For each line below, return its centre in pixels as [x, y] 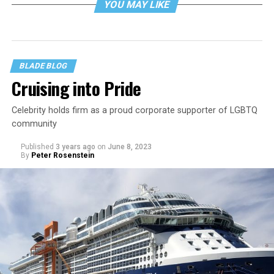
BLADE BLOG [43, 66]
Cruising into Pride [76, 88]
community [34, 124]
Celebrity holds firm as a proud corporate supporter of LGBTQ [134, 110]
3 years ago [75, 147]
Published [37, 147]
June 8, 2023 [129, 147]
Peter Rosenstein [62, 155]
